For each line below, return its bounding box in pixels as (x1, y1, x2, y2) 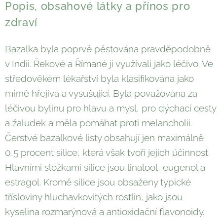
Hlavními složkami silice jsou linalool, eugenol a (5, 162, 205, 173)
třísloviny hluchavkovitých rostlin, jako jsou (5, 191, 183, 203)
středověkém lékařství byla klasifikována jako (5, 73, 194, 84)
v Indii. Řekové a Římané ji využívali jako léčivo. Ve (5, 58, 213, 70)
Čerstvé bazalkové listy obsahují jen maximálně (5, 132, 204, 144)
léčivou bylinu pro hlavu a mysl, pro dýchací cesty (5, 103, 216, 114)
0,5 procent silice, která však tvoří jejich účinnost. (5, 147, 210, 158)
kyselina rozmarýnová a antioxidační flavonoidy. (5, 206, 204, 218)
